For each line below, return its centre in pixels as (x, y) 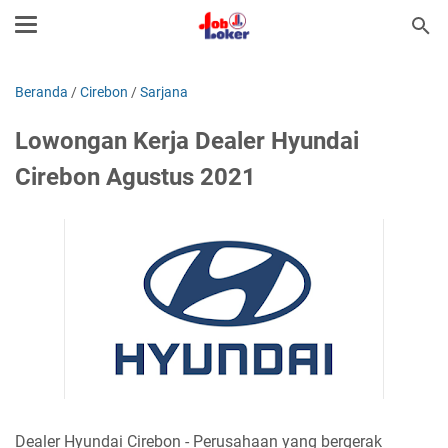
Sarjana (164, 92)
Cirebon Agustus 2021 (135, 177)
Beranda (41, 92)
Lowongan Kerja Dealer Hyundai (187, 141)
